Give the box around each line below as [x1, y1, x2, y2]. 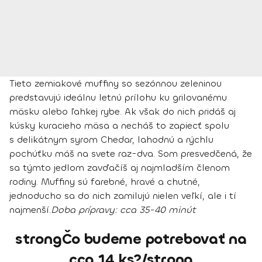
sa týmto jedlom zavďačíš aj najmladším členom [9, 161, 230, 174]
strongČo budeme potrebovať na [15, 229, 247, 249]
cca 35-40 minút [120, 203, 196, 216]
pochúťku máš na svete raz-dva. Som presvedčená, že [9, 147, 252, 160]
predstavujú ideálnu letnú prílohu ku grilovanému [9, 91, 227, 104]
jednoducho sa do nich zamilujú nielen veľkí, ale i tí [9, 189, 236, 202]
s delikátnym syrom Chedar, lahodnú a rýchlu [9, 133, 213, 146]
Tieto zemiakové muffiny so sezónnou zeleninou [9, 77, 222, 89]
